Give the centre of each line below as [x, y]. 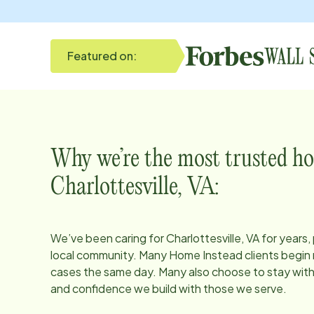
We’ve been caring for [108, 238]
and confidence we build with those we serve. [169, 288]
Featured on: [102, 56]
